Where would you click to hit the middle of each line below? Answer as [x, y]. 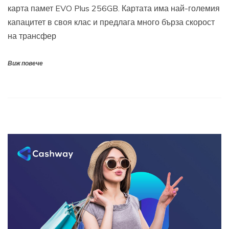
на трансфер [32, 36]
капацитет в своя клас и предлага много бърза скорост [111, 22]
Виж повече [25, 64]
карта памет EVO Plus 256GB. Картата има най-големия [114, 8]
